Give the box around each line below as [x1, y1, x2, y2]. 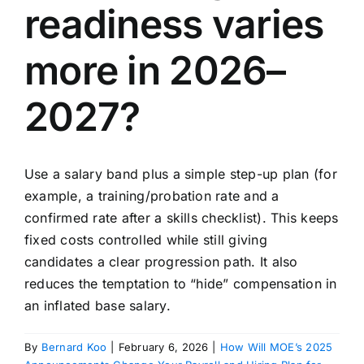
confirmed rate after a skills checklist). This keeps [24, 209, 339, 226]
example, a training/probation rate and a [24, 187, 279, 204]
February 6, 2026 [118, 340, 209, 353]
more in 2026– [24, 46, 286, 94]
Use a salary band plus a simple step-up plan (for [24, 165, 337, 182]
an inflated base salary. [24, 297, 171, 314]
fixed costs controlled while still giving [24, 231, 267, 248]
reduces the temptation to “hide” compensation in [24, 275, 337, 292]
